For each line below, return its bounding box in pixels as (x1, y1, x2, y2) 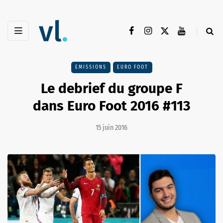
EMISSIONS (75, 64, 107, 71)
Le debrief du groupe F (40, 80, 183, 97)
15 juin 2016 (96, 123, 127, 132)
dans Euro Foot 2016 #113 (32, 98, 191, 114)
